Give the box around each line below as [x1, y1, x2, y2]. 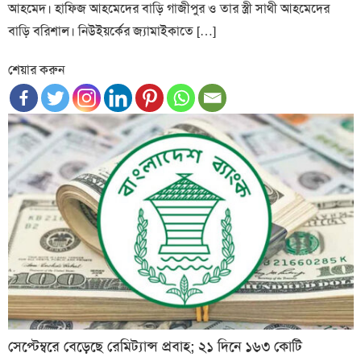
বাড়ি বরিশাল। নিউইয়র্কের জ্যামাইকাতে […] [8, 22, 217, 39]
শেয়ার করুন [8, 60, 65, 78]
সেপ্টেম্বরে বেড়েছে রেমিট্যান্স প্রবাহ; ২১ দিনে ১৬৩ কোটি [8, 336, 303, 356]
